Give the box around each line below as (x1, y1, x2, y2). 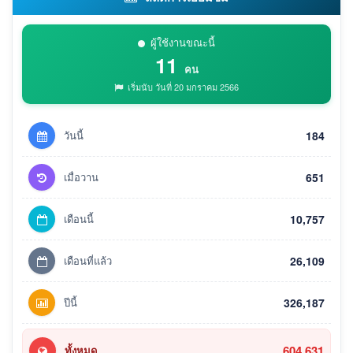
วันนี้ (64, 128, 84, 143)
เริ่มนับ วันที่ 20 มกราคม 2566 (125, 80, 239, 94)
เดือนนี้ (64, 211, 94, 227)
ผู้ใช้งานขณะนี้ (150, 35, 215, 50)
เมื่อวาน (64, 169, 98, 185)
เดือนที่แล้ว (64, 253, 112, 269)
